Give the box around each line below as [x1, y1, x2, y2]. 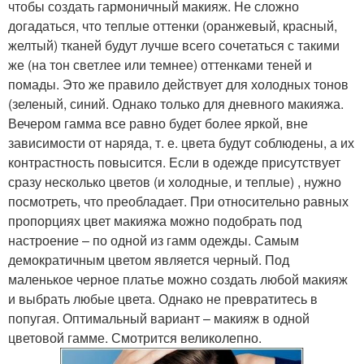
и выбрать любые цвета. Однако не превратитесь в [8, 289, 318, 308]
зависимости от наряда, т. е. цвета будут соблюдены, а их [8, 133, 354, 152]
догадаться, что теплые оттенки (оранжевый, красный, [8, 16, 337, 35]
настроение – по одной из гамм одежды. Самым [8, 231, 299, 249]
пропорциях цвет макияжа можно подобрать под [8, 211, 301, 230]
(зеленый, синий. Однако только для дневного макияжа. [8, 94, 344, 113]
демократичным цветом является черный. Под [8, 250, 289, 269]
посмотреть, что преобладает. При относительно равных [8, 192, 349, 210]
